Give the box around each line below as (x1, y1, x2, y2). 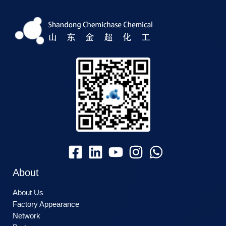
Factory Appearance (13, 200, 79, 209)
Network (13, 212, 40, 220)
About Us (13, 189, 43, 197)
